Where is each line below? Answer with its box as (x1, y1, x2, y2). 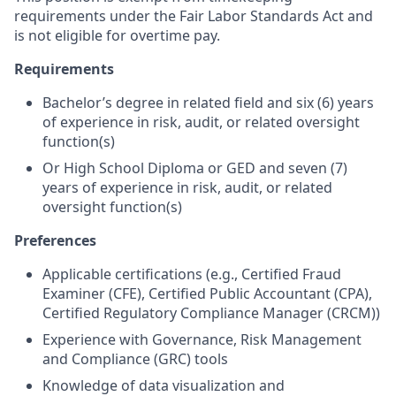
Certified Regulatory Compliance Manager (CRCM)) (42, 303, 380, 323)
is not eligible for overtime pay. (14, 26, 220, 45)
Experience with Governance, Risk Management (42, 330, 362, 349)
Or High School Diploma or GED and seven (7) (42, 158, 347, 178)
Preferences (14, 231, 96, 250)
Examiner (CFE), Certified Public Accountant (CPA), (42, 284, 372, 303)
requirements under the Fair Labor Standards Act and (14, 6, 373, 26)
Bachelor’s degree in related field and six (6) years (42, 93, 374, 112)
